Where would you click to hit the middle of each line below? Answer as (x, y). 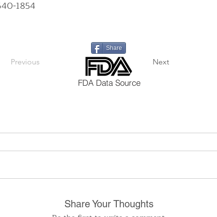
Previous (25, 62)
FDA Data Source (109, 82)
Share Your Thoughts (109, 204)
